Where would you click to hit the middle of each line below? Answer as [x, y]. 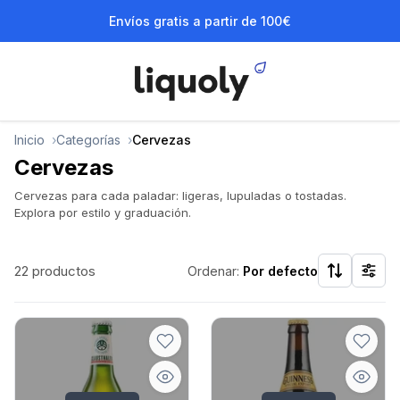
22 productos [55, 271]
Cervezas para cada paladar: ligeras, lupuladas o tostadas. [180, 196]
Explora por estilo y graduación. [103, 213]
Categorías [88, 140]
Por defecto [280, 271]
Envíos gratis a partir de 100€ [200, 21]
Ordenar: [215, 271]
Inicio [29, 140]
